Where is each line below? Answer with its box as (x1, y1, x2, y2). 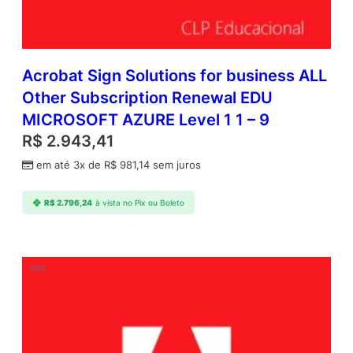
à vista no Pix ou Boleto (95, 198, 184, 207)
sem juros (150, 159, 201, 172)
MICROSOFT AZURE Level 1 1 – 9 (22, 110, 269, 130)
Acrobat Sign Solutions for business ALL (22, 66, 327, 86)
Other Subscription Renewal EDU (22, 88, 273, 108)
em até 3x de (36, 159, 104, 172)
